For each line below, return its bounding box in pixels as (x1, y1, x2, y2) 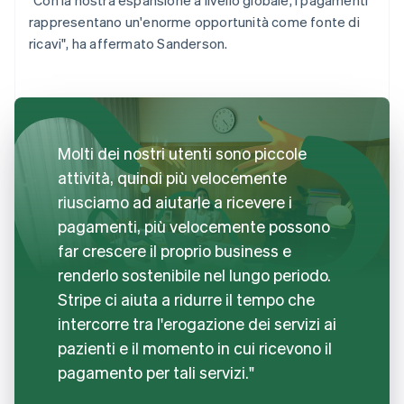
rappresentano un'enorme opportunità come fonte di (29, 12, 360, 31)
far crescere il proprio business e (58, 239, 291, 261)
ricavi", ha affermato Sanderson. (29, 33, 228, 52)
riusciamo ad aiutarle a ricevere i (58, 190, 292, 212)
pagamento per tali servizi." (58, 361, 254, 382)
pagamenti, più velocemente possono (58, 215, 330, 236)
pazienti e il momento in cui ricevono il (58, 336, 332, 358)
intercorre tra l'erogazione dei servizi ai (58, 312, 336, 334)
